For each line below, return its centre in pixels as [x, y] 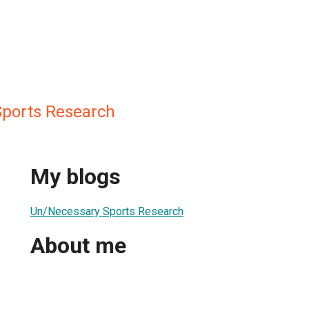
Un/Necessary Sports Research [107, 211]
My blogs [76, 177]
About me [78, 246]
